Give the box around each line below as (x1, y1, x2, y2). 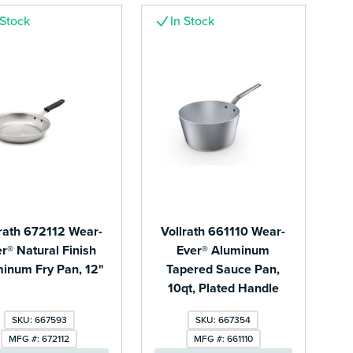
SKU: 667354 (195, 314, 251, 326)
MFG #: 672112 (9, 333, 70, 345)
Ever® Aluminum (176, 243, 270, 259)
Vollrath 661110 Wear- (161, 224, 286, 240)
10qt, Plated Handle (167, 281, 279, 297)
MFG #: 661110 (193, 333, 253, 345)
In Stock (169, 13, 214, 29)
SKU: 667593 (11, 314, 67, 326)
